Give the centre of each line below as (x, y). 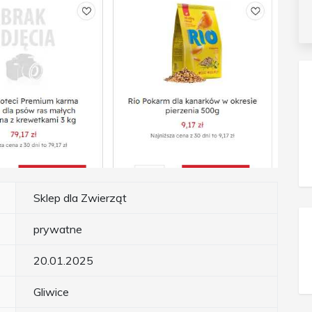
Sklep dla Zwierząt (80, 198)
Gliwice (51, 292)
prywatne (58, 229)
